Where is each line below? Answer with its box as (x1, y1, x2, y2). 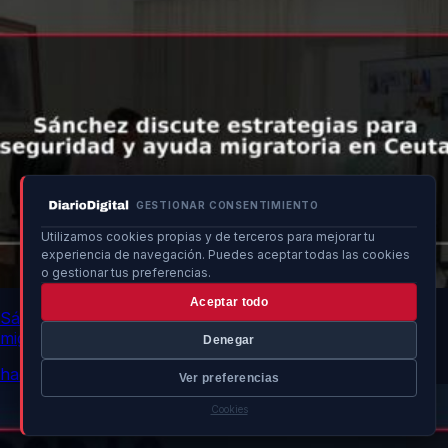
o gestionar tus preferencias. (41, 265, 211, 280)
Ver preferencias (178, 371, 280, 385)
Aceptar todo (189, 295, 269, 309)
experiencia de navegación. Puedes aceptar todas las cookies (41, 247, 410, 262)
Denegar (203, 333, 255, 347)
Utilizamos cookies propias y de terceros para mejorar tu (41, 229, 375, 244)
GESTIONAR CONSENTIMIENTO (135, 199, 320, 211)
